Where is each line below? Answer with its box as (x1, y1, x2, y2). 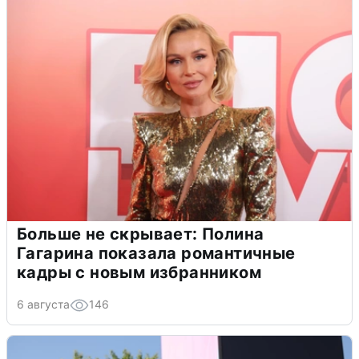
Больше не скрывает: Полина (17, 224, 264, 244)
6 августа (17, 296, 70, 311)
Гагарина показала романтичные (17, 243, 296, 263)
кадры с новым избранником (17, 262, 261, 282)
